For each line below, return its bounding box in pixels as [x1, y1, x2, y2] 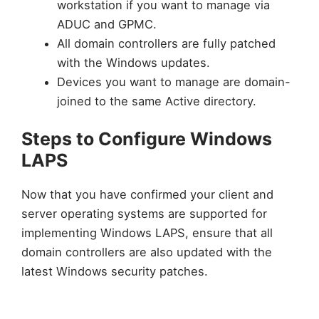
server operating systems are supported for [21, 206, 267, 221]
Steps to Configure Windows [21, 128, 272, 150]
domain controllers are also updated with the [21, 245, 272, 260]
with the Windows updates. [56, 55, 210, 70]
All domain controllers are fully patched [56, 36, 276, 51]
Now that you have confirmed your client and [21, 187, 273, 202]
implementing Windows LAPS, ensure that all [21, 226, 273, 241]
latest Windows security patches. [21, 264, 208, 279]
